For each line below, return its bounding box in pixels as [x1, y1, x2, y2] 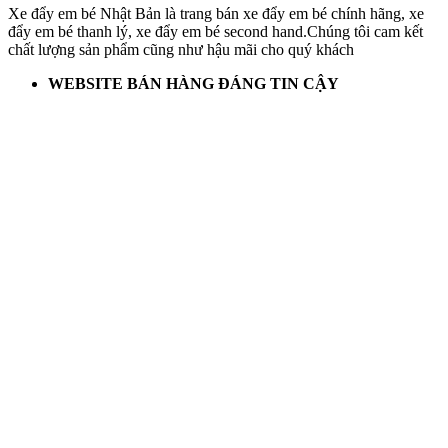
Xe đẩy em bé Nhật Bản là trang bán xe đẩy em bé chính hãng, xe [8, 4, 424, 22]
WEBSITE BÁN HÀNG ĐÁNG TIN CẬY [48, 74, 339, 92]
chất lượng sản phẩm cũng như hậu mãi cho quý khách [8, 40, 354, 58]
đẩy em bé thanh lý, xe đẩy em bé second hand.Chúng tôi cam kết [8, 22, 423, 40]
